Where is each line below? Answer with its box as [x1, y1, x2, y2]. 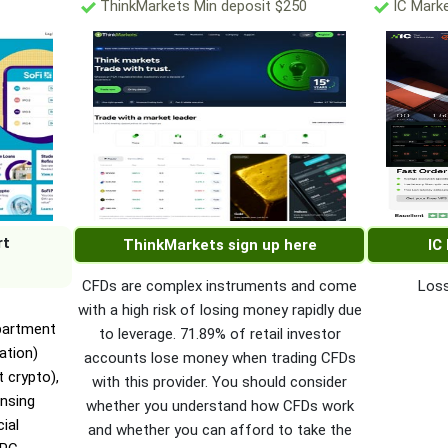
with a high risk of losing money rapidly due [77, 301, 362, 320]
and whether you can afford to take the [87, 421, 352, 440]
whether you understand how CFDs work [85, 397, 354, 416]
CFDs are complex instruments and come [82, 277, 358, 296]
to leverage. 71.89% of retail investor [98, 325, 341, 344]
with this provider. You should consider [92, 373, 348, 392]
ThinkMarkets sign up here [122, 236, 317, 255]
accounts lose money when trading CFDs [83, 349, 356, 368]
